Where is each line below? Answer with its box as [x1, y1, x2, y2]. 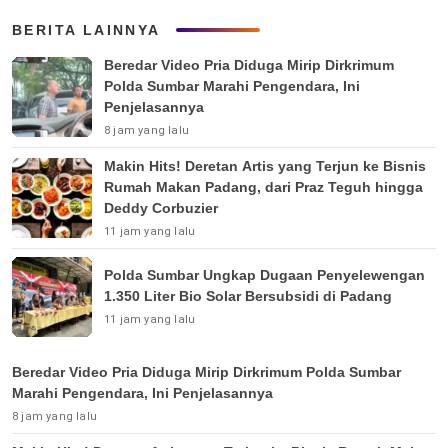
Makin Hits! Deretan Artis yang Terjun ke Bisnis [104, 157, 426, 174]
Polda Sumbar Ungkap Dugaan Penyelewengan [104, 267, 425, 283]
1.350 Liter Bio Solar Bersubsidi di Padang [104, 288, 392, 304]
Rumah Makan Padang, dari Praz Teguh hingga [104, 178, 423, 195]
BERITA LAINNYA [12, 21, 161, 38]
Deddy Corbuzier [104, 199, 218, 216]
